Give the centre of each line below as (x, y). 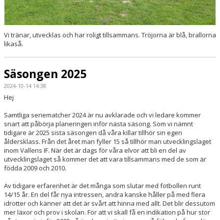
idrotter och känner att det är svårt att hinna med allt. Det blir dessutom (110, 204)
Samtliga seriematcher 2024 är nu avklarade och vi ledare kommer (102, 115)
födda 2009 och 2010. (35, 168)
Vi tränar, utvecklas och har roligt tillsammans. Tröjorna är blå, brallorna (110, 35)
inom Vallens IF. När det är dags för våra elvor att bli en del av (95, 151)
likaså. (14, 44)
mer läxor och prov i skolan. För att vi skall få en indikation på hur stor (107, 212)
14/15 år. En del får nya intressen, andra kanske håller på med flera (105, 195)
